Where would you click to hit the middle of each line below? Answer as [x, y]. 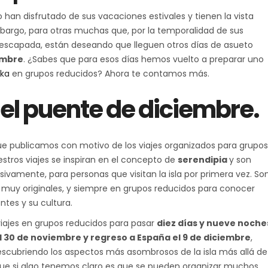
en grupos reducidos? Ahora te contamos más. [109, 73]
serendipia [203, 159]
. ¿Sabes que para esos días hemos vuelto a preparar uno [144, 59]
